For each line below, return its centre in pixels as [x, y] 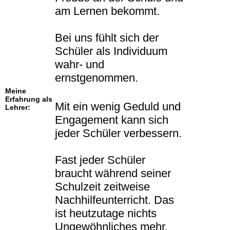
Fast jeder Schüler [100, 160]
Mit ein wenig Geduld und [118, 107]
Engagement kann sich [112, 120]
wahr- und [80, 65]
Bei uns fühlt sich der [107, 38]
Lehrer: [18, 108]
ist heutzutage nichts [106, 214]
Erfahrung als [29, 99]
